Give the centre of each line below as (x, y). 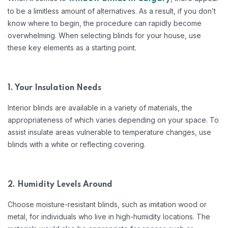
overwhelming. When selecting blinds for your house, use (104, 35)
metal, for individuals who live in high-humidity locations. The (109, 217)
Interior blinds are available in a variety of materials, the (100, 108)
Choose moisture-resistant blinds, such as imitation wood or (107, 204)
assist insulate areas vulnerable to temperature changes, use (109, 132)
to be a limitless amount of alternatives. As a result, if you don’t (112, 11)
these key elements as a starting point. (72, 48)
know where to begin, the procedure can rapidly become (105, 23)
